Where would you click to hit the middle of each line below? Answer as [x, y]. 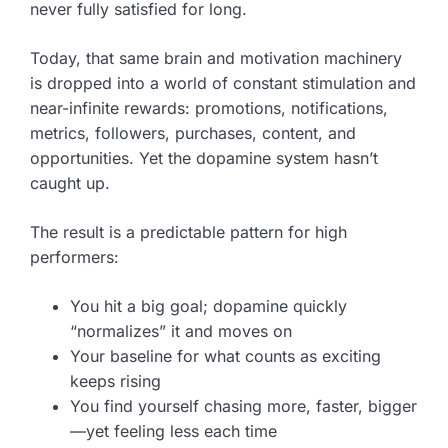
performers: [74, 256]
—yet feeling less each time [173, 430]
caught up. [70, 182]
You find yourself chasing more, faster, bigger [243, 405]
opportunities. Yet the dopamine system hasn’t [204, 157]
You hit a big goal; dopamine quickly [208, 305]
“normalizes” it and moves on [181, 330]
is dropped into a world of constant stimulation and [223, 82]
